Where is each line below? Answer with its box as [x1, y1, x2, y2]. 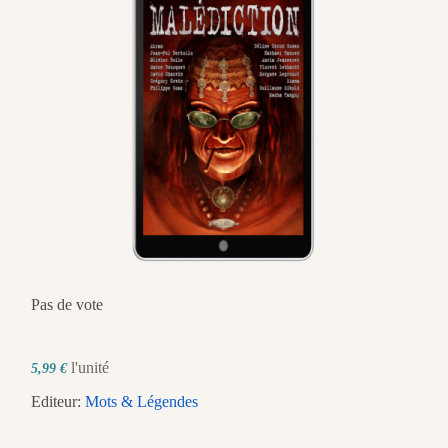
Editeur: [31, 393, 85, 411]
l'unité [71, 359, 109, 377]
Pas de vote [31, 296, 103, 314]
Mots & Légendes [85, 393, 198, 411]
